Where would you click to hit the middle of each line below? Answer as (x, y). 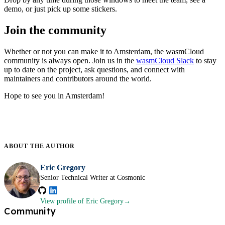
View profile (58, 201)
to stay (205, 60)
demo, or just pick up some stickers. (61, 9)
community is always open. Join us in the (70, 60)
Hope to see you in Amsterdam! (54, 95)
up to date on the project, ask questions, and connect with (94, 69)
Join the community (55, 30)
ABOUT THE (25, 146)
